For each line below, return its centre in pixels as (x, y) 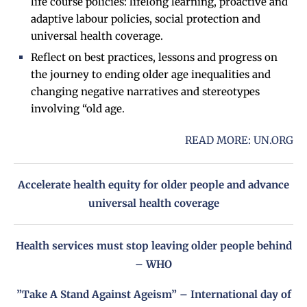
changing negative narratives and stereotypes (145, 92)
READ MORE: (219, 140)
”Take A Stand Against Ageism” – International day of (153, 295)
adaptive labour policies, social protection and (146, 19)
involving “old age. (78, 109)
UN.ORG (273, 140)
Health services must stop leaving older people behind (153, 246)
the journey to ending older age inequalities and (151, 75)
